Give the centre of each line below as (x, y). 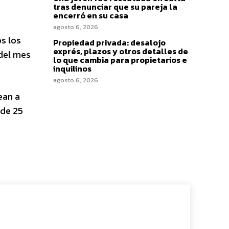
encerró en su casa (91, 15)
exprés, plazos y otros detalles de (121, 51)
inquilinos (72, 68)
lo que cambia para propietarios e (120, 60)
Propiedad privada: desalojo (109, 42)
